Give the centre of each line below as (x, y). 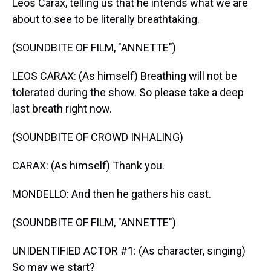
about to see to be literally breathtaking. (106, 19)
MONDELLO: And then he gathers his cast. (112, 194)
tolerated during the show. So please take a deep (128, 92)
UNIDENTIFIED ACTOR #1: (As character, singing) (129, 251)
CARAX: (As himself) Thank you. (88, 165)
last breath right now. (62, 109)
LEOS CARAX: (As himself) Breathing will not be (125, 76)
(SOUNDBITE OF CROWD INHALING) (98, 137)
